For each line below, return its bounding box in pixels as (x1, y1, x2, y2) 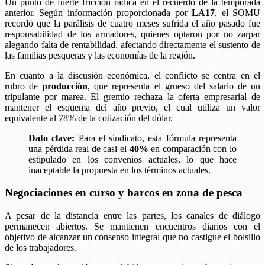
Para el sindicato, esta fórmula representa (75, 132, 237, 143)
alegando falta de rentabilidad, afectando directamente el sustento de (5, 39, 260, 50)
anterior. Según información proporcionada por (5, 7, 192, 18)
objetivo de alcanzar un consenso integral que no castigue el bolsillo (5, 232, 260, 243)
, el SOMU (215, 7, 261, 18)
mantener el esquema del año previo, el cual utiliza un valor (5, 102, 260, 112)
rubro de (5, 80, 43, 91)
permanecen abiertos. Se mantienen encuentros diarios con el (5, 221, 260, 232)
